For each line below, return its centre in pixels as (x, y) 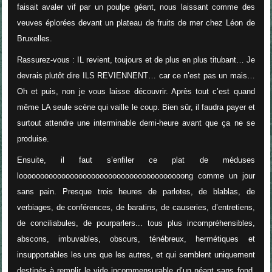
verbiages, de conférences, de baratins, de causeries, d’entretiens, (136, 208)
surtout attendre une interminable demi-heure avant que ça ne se (136, 123)
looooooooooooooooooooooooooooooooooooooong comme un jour (136, 176)
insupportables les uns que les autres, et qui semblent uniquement (136, 255)
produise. (33, 139)
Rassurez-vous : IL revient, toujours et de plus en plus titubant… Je (136, 60)
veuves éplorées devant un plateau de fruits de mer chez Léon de (136, 23)
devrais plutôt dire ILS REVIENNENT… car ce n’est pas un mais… (136, 76)
